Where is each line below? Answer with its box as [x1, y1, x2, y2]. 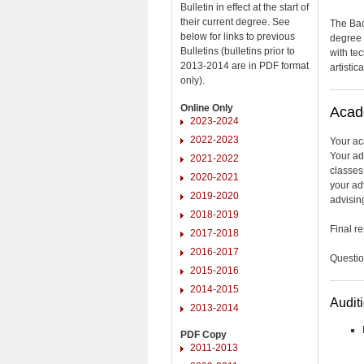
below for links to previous [180, 30, 295, 42]
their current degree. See [180, 15, 290, 28]
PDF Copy [180, 328, 227, 340]
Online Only [180, 102, 233, 114]
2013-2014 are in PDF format [180, 59, 309, 71]
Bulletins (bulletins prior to [180, 45, 295, 57]
